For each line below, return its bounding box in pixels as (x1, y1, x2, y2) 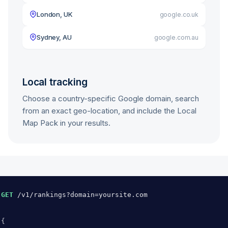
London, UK (37, 10, 73, 18)
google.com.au (154, 33, 198, 41)
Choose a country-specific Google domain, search (22, 94, 199, 103)
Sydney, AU (37, 33, 72, 41)
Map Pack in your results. (22, 118, 110, 128)
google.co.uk (159, 10, 198, 18)
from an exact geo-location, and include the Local (22, 106, 196, 116)
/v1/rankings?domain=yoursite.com (17, 191, 148, 198)
